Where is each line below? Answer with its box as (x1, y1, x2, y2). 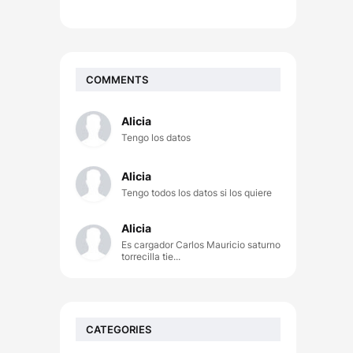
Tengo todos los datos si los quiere (121, 187, 272, 199)
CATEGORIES (86, 322, 151, 336)
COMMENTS (86, 72, 148, 86)
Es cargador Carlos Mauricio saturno (121, 239, 281, 251)
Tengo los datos (121, 132, 191, 143)
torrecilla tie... (121, 251, 180, 262)
